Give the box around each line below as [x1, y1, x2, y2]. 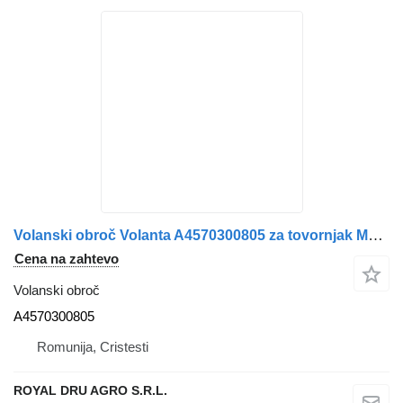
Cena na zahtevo [14, 250, 119, 266]
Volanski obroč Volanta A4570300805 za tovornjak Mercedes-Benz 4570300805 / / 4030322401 [368, 226, 383, 244]
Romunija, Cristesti [37, 338, 148, 354]
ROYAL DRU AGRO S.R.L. [13, 382, 167, 398]
